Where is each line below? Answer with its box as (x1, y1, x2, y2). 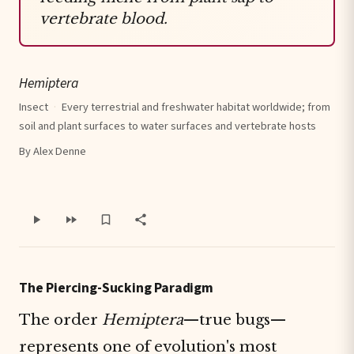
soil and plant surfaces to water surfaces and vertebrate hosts (19, 118, 316, 134)
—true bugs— (183, 311, 286, 329)
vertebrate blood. (40, 9, 168, 28)
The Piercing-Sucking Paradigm (19, 278, 213, 298)
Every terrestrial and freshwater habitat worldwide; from (62, 99, 330, 115)
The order (19, 311, 102, 329)
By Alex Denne (19, 143, 86, 160)
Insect (19, 99, 48, 115)
